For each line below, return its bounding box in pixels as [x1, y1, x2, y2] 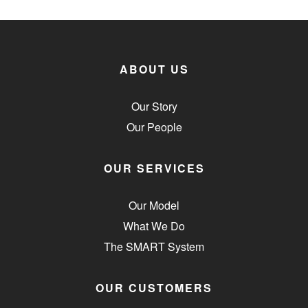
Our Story [131, 98, 177, 114]
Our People [126, 118, 182, 135]
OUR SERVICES [103, 159, 205, 176]
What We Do [123, 217, 185, 234]
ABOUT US [119, 60, 189, 77]
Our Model [129, 197, 179, 213]
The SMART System [104, 238, 204, 254]
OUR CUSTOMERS [96, 279, 212, 296]
